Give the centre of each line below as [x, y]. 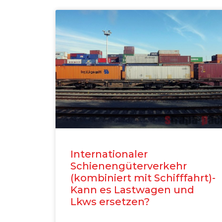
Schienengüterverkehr [129, 166]
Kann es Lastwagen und [132, 190]
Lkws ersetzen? [110, 201]
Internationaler [109, 154]
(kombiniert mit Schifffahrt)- [143, 178]
